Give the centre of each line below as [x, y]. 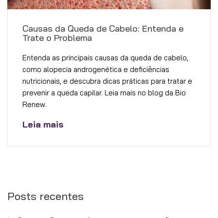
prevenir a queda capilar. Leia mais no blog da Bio [104, 92]
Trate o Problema [57, 37]
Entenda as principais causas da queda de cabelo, [105, 57]
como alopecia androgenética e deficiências [96, 69]
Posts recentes [45, 196]
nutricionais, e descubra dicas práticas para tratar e [107, 81]
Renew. [35, 104]
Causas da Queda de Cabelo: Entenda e [103, 28]
